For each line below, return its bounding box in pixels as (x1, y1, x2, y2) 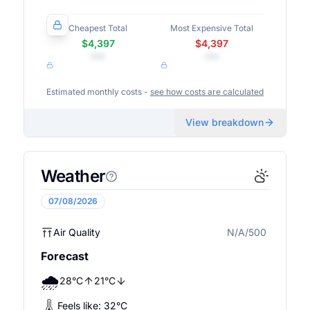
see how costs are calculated (149, 86, 264, 97)
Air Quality (53, 226, 100, 238)
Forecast (40, 249, 89, 263)
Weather (40, 166, 106, 186)
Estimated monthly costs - (46, 86, 148, 97)
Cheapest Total (69, 23, 128, 33)
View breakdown (185, 116, 264, 128)
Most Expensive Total (170, 23, 254, 33)
